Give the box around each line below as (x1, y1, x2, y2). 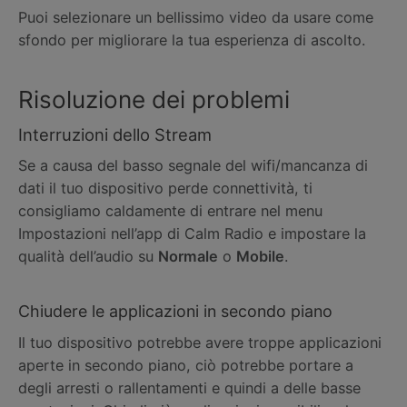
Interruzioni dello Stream (18, 124, 212, 144)
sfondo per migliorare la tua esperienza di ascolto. (18, 31, 365, 50)
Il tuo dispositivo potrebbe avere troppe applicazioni (18, 333, 382, 352)
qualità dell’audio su (18, 247, 158, 266)
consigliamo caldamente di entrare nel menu (18, 202, 323, 221)
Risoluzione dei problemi (18, 84, 290, 114)
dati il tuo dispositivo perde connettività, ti (18, 179, 313, 198)
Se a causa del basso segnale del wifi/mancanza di (18, 156, 368, 175)
